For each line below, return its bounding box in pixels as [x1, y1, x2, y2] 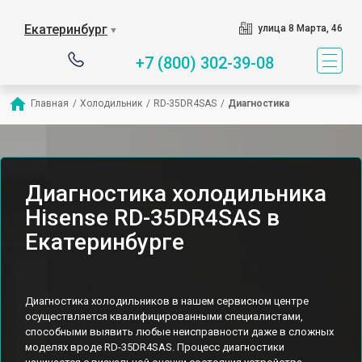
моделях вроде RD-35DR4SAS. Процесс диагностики [25, 341, 284, 353]
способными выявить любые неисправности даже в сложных [25, 326, 334, 338]
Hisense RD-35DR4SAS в [25, 204, 280, 231]
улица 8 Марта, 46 [257, 23, 343, 34]
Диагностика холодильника [25, 180, 326, 207]
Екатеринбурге [25, 229, 184, 255]
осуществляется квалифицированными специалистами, [25, 310, 303, 322]
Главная [31, 98, 69, 109]
